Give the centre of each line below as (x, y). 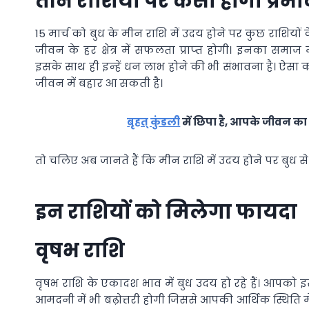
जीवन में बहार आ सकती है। (99, 83)
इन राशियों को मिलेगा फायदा (166, 212)
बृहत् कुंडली (154, 121)
